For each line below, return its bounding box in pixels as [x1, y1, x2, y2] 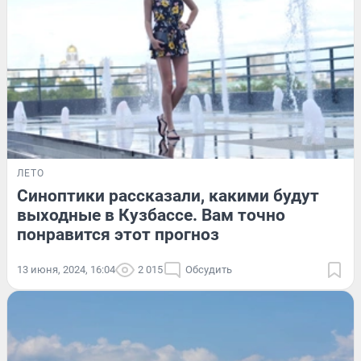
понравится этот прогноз [17, 224, 219, 244]
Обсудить [185, 263, 232, 276]
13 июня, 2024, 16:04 [17, 263, 115, 276]
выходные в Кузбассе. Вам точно [17, 205, 285, 225]
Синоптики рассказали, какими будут [17, 185, 319, 205]
